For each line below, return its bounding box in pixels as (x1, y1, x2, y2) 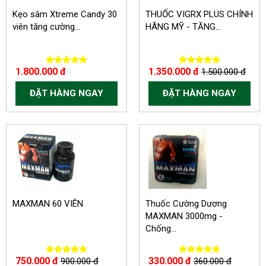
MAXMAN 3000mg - (145, 211, 223, 221)
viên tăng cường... (12, 21, 80, 32)
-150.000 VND (67, 142, 121, 153)
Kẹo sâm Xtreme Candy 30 (12, 9, 117, 20)
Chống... (145, 223, 176, 234)
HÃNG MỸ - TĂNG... (145, 21, 221, 32)
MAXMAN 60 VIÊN (12, 198, 83, 209)
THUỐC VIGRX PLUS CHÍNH (145, 9, 253, 20)
